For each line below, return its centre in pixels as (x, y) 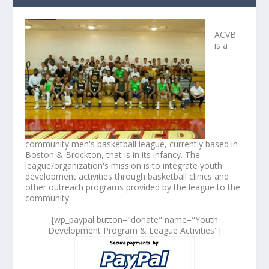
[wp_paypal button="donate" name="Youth (134, 220)
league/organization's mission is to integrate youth (124, 166)
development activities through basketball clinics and (127, 177)
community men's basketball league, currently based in (132, 144)
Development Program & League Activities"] (134, 231)
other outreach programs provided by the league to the (133, 187)
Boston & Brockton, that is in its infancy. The (113, 155)
